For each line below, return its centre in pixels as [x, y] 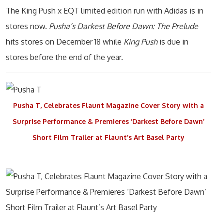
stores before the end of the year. [64, 57]
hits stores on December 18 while [65, 42]
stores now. [27, 26]
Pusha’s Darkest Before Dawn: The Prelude [124, 26]
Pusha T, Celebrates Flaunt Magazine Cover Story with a [108, 105]
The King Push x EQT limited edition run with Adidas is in [105, 11]
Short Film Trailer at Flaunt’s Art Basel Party [108, 137]
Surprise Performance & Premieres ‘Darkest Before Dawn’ [108, 121]
